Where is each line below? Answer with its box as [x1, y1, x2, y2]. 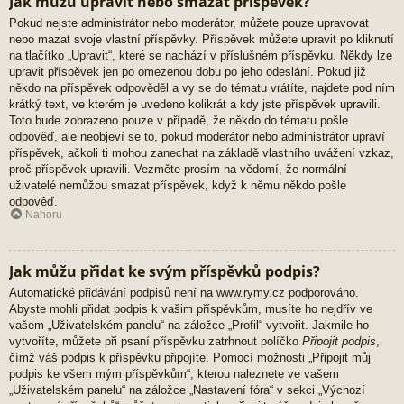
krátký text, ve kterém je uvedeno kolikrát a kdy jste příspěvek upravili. [9, 97, 381, 112]
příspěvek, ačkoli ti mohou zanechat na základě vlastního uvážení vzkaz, [9, 146, 394, 161]
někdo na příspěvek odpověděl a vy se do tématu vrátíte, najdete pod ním [9, 81, 395, 96]
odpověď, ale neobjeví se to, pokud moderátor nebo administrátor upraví [9, 130, 385, 144]
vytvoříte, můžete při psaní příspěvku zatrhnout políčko [9, 334, 302, 348]
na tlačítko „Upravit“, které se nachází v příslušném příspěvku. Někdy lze [9, 49, 392, 63]
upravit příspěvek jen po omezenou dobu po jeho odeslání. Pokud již [9, 65, 366, 79]
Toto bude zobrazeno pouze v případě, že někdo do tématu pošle [9, 114, 348, 128]
